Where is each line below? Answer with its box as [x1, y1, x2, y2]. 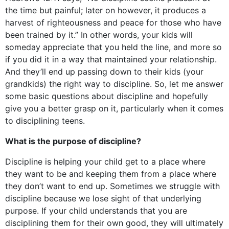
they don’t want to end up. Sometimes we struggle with [5, 181, 220, 191]
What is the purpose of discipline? [5, 136, 141, 146]
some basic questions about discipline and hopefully [5, 91, 208, 101]
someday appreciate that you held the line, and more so [5, 42, 222, 52]
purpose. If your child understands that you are [5, 205, 187, 216]
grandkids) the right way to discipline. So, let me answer [5, 79, 223, 89]
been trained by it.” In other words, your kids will [5, 30, 193, 40]
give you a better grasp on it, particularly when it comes [5, 103, 223, 113]
